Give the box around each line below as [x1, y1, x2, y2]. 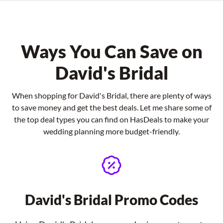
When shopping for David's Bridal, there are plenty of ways [11, 91, 212, 100]
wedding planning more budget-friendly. [43, 126, 180, 136]
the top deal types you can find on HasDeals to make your [14, 114, 209, 124]
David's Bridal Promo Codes [25, 191, 198, 208]
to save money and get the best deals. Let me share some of [11, 103, 212, 112]
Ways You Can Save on [20, 40, 203, 62]
